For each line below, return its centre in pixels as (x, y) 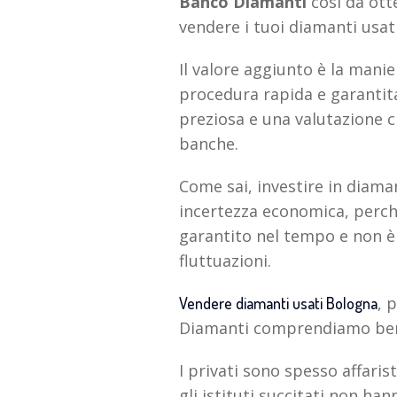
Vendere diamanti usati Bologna (278, 304)
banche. (209, 144)
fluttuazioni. (225, 261)
